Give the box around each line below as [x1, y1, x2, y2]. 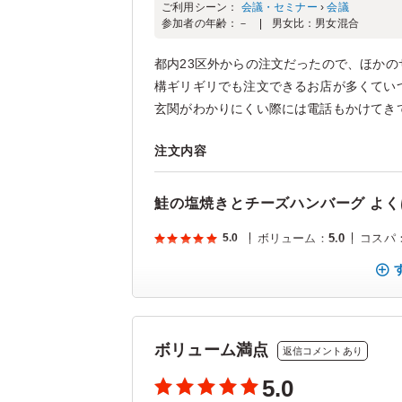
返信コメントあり [282, 345, 363, 357]
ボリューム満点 [154, 341, 269, 359]
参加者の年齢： [162, 17, 239, 30]
